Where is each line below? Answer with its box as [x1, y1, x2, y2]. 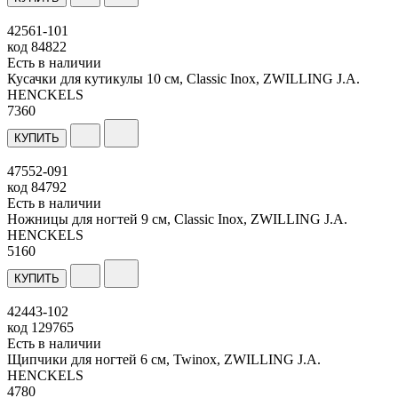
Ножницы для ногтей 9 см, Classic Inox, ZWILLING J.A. [7, 211, 347, 227]
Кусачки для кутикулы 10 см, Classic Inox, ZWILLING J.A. [7, 70, 360, 86]
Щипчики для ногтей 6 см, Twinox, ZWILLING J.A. [7, 351, 321, 367]
